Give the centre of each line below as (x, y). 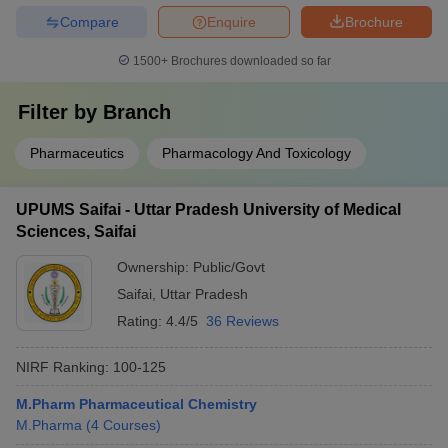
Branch (137, 112)
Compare (89, 21)
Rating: (141, 321)
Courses (129, 425)
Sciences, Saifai (76, 231)
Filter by (60, 112)
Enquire (231, 21)
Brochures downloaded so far (249, 61)
